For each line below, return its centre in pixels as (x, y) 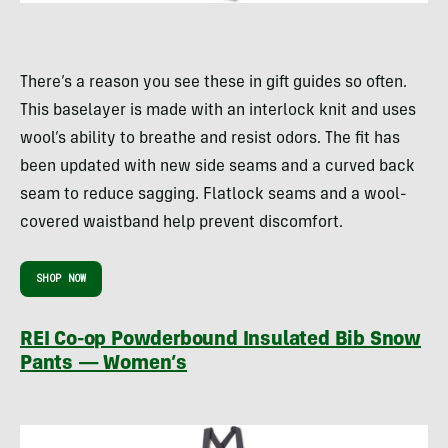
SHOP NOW (61, 278)
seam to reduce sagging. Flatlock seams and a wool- (213, 194)
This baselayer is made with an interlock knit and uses (218, 110)
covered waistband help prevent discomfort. (181, 222)
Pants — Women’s (104, 364)
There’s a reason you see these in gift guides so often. (213, 82)
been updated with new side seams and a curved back (217, 166)
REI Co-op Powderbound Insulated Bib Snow (220, 340)
